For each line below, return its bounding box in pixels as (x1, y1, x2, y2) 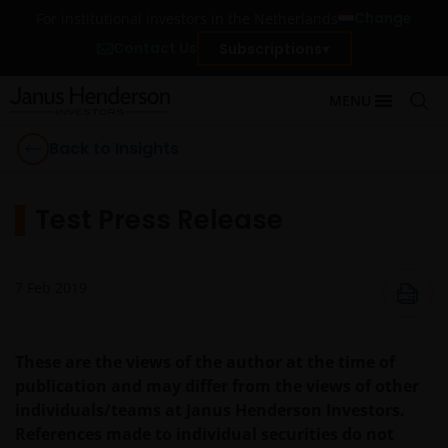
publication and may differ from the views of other (15, 375, 419, 397)
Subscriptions (218, 38, 322, 59)
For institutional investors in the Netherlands (36, 8, 338, 28)
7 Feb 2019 (15, 278, 87, 297)
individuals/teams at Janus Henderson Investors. (15, 399, 405, 421)
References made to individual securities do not (15, 423, 394, 445)
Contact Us (112, 38, 197, 58)
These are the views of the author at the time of (15, 351, 395, 373)
